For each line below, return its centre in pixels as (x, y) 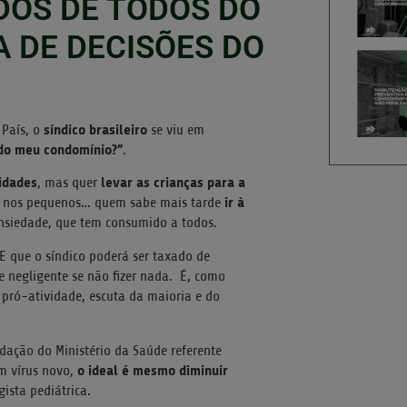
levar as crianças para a (173, 183)
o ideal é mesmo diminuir (153, 370)
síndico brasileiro (97, 129)
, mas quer (69, 183)
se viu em (178, 129)
